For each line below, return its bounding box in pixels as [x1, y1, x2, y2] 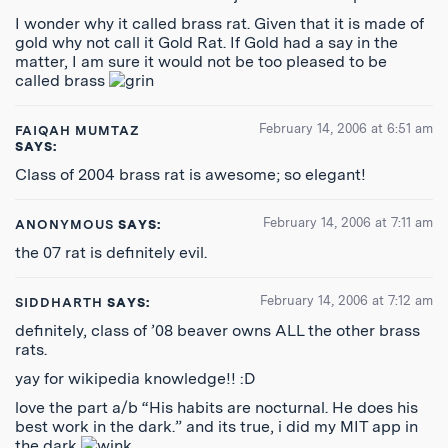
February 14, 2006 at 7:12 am [260, 293, 433, 308]
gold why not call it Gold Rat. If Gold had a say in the [15, 33, 398, 52]
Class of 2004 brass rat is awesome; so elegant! [15, 165, 366, 184]
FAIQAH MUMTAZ [15, 123, 141, 138]
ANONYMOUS [15, 217, 115, 232]
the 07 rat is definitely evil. [15, 243, 207, 262]
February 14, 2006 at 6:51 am [259, 121, 433, 136]
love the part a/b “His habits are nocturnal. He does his [15, 398, 418, 417]
